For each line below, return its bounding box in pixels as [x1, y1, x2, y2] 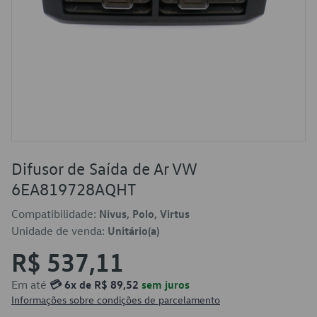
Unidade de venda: [11, 224, 108, 238]
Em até [11, 277, 50, 292]
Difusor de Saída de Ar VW [11, 158, 197, 179]
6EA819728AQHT [11, 178, 137, 200]
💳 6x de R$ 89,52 [50, 277, 139, 292]
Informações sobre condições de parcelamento [11, 293, 220, 306]
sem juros [139, 277, 190, 292]
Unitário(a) [108, 224, 159, 238]
